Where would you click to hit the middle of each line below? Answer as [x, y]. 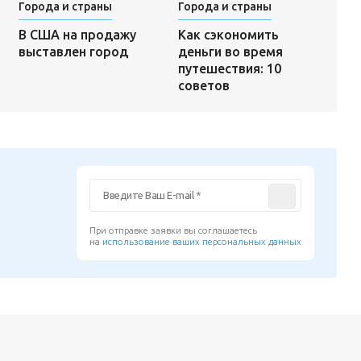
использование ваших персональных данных [202, 241]
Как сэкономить [228, 34]
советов [203, 85]
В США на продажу [77, 34]
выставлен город [73, 51]
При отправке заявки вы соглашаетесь [174, 230]
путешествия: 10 [229, 68]
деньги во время [230, 51]
